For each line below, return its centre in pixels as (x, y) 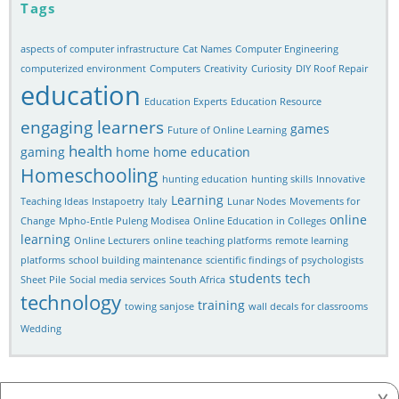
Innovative (341, 179)
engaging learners (92, 127)
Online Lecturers (112, 240)
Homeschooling (90, 175)
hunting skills (282, 179)
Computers (175, 68)
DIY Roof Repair (332, 68)
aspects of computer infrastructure (100, 49)
